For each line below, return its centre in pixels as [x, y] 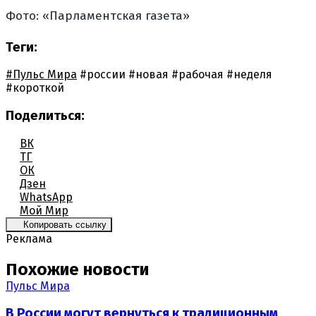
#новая [148, 75]
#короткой [35, 88]
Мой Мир [44, 210]
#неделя [249, 75]
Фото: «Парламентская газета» [98, 16]
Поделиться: [45, 115]
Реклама [29, 238]
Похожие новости [77, 269]
